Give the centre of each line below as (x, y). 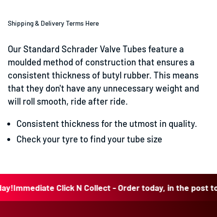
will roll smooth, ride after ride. (68, 101)
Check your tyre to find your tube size (90, 139)
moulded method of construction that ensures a (101, 62)
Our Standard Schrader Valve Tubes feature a (96, 49)
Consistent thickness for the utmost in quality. (107, 123)
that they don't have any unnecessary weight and (103, 88)
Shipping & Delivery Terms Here (53, 23)
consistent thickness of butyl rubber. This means (103, 75)
